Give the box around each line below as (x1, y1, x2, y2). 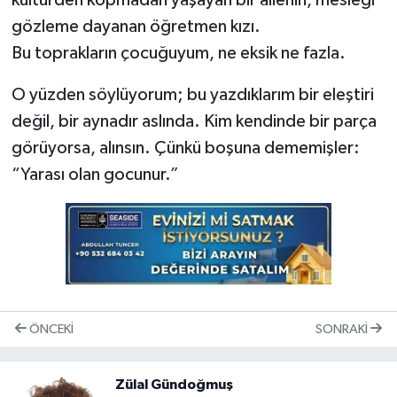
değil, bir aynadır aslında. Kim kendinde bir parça (11, 113, 377, 131)
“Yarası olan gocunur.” (11, 166, 179, 184)
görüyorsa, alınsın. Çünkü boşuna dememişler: (11, 139, 360, 158)
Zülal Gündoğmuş (115, 378, 233, 393)
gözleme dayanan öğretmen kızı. (11, 18, 261, 36)
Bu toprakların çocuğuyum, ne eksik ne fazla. (11, 44, 346, 63)
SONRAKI (315, 322, 370, 336)
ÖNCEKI (27, 322, 74, 336)
